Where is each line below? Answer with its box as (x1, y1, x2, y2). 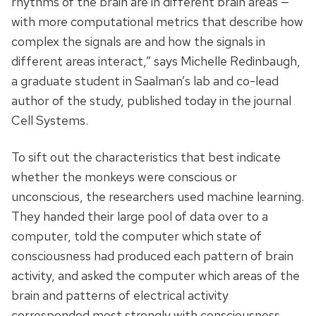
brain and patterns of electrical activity (11, 287, 229, 304)
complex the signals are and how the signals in (11, 33, 265, 50)
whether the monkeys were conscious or (11, 169, 237, 186)
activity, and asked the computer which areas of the (11, 267, 300, 284)
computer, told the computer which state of (11, 228, 262, 245)
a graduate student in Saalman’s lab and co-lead (11, 73, 279, 90)
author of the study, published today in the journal (11, 92, 291, 109)
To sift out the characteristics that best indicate (11, 149, 281, 166)
